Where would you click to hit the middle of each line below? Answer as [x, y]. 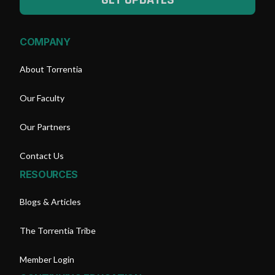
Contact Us [42, 156]
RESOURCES [49, 175]
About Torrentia [51, 69]
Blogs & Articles [50, 202]
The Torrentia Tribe [58, 231]
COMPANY [45, 42]
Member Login [47, 260]
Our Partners [45, 127]
